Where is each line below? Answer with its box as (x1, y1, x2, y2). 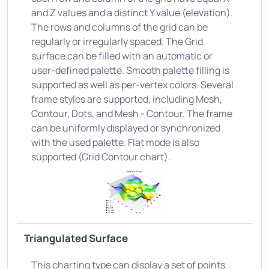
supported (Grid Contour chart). (31, 150, 171, 163)
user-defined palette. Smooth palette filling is (31, 63, 229, 77)
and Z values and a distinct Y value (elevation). (31, 5, 233, 19)
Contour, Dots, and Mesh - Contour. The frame (31, 106, 232, 120)
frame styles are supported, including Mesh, (31, 92, 222, 106)
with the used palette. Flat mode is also (31, 135, 199, 149)
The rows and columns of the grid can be (31, 20, 208, 34)
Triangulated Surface (24, 231, 128, 245)
